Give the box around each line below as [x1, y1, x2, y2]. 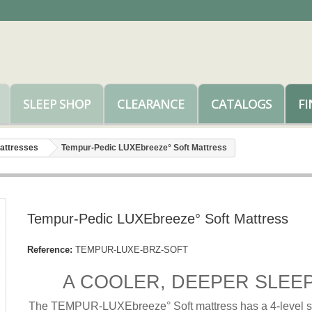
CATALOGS [211, 95, 272, 112]
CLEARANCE [117, 95, 185, 112]
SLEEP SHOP [23, 95, 91, 112]
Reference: [26, 244, 72, 255]
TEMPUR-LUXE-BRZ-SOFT [75, 244, 188, 255]
